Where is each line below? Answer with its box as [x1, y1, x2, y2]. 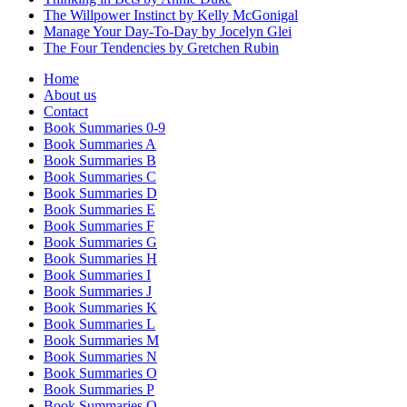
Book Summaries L [44, 315, 155, 332]
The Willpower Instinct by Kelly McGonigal [44, 6, 298, 23]
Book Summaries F [44, 217, 154, 233]
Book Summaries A [44, 135, 156, 152]
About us [44, 86, 96, 103]
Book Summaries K [44, 299, 157, 315]
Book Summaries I [44, 266, 151, 283]
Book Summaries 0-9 [44, 119, 165, 135]
